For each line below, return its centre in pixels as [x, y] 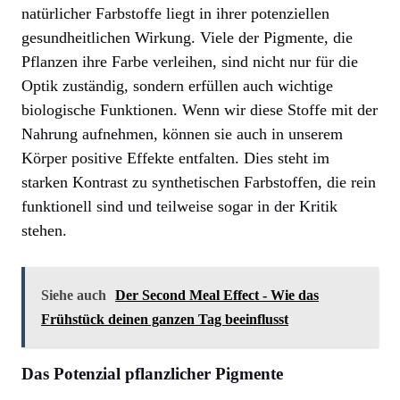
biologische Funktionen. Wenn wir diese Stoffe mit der [200, 110]
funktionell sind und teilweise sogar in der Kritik [179, 207]
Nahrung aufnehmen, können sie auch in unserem [182, 134]
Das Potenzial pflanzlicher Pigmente [152, 374]
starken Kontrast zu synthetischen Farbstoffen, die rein [199, 183]
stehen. [44, 231]
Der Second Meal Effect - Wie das [217, 296]
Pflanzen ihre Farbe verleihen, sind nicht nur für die [190, 62]
